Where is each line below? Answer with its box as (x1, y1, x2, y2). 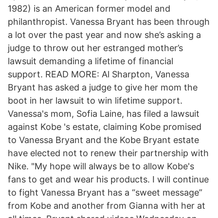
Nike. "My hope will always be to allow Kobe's (8, 161, 194, 171)
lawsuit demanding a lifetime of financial (8, 56, 173, 66)
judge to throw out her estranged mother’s (8, 43, 183, 53)
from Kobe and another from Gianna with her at (8, 200, 205, 211)
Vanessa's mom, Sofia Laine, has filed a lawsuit (8, 109, 200, 119)
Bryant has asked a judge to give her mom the (8, 82, 198, 92)
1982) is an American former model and (8, 3, 170, 14)
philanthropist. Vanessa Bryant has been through (8, 17, 210, 27)
